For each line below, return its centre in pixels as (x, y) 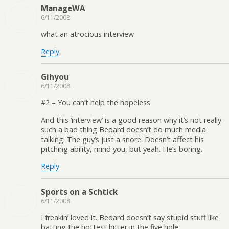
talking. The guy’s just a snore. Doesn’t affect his (122, 139)
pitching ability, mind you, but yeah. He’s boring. (122, 149)
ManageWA (63, 8)
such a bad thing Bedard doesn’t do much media (123, 129)
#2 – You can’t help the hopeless (96, 103)
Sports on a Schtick (79, 191)
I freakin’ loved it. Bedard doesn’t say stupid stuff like (130, 217)
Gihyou (55, 76)
